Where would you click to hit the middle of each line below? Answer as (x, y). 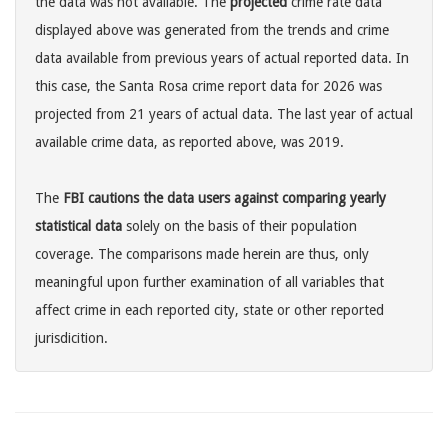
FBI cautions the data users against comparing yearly (224, 198)
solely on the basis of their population (239, 226)
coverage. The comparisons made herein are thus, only (202, 254)
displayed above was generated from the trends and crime (212, 30)
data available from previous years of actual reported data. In (222, 58)
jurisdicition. (71, 338)
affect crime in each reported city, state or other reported (209, 310)
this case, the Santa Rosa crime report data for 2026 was (208, 86)
